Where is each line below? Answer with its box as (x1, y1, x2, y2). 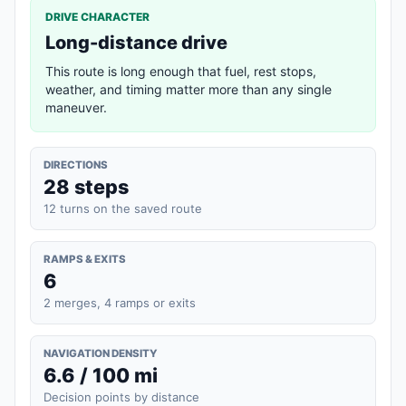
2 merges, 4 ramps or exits (43, 295, 196, 310)
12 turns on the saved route (43, 200, 202, 216)
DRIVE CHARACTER (45, 9, 150, 24)
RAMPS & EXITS (43, 252, 126, 266)
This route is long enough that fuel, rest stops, (45, 63, 316, 79)
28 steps (43, 174, 129, 198)
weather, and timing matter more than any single (45, 81, 332, 97)
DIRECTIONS (43, 158, 108, 171)
